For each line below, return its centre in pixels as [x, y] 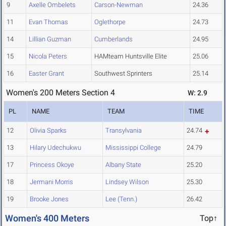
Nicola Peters [48, 56]
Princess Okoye [52, 165]
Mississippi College [133, 148]
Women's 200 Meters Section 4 [61, 93]
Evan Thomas [48, 22]
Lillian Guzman [50, 39]
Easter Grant [46, 74]
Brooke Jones [49, 199]
